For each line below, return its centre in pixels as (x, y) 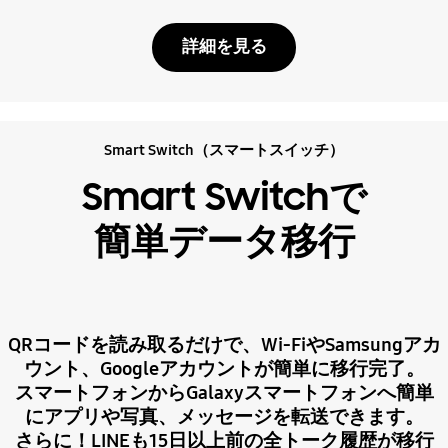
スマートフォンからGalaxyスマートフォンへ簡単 (224, 392)
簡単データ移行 (224, 241)
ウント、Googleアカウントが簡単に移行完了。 (224, 368)
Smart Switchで (224, 197)
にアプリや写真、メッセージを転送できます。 (224, 416)
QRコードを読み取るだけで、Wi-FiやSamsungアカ (224, 344)
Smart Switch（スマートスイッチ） (224, 150)
